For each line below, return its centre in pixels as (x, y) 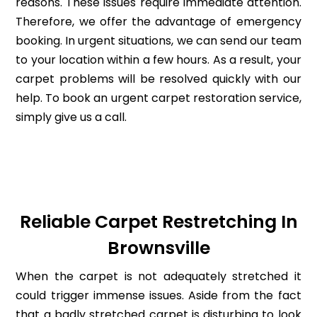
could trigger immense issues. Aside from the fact (158, 296)
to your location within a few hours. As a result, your (158, 59)
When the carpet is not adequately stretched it (158, 277)
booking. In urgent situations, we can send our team (158, 40)
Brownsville (158, 248)
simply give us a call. (71, 117)
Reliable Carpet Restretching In (158, 222)
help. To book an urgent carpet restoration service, (158, 98)
